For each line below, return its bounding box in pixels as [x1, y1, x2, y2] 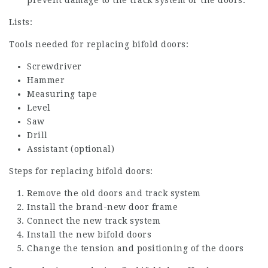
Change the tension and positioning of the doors [27, 243, 244, 253]
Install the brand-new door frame [27, 202, 178, 212]
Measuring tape [27, 89, 97, 99]
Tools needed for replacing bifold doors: [9, 39, 188, 49]
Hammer [27, 75, 65, 85]
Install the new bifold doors [27, 229, 151, 239]
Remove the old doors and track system [27, 188, 201, 198]
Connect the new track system [27, 215, 160, 226]
